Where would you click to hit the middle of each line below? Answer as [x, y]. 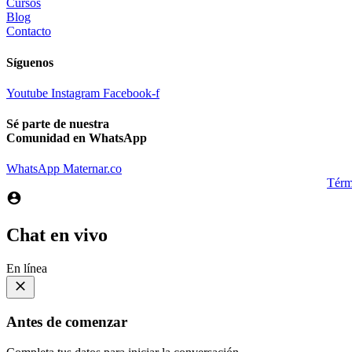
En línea [27, 269]
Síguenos [30, 62]
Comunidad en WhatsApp [77, 138]
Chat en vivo [57, 235]
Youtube [27, 93]
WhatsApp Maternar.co [64, 169]
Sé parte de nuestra [58, 124]
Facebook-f [131, 93]
